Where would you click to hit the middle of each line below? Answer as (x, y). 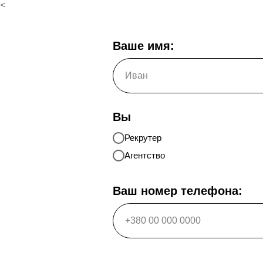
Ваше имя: (144, 46)
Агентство (145, 155)
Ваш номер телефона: (178, 191)
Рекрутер (143, 138)
